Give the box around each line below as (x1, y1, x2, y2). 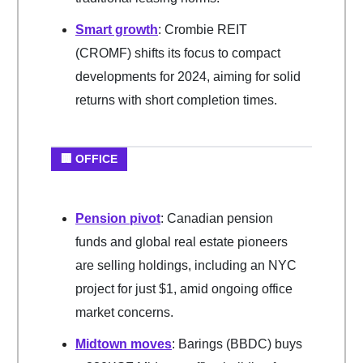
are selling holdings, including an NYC (75, 258, 297, 273)
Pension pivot (75, 211, 160, 226)
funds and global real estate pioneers (75, 235, 288, 250)
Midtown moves (75, 337, 172, 352)
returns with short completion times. (75, 93, 277, 108)
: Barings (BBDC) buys (172, 337, 302, 352)
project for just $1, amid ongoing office (75, 282, 293, 297)
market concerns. (75, 305, 173, 320)
